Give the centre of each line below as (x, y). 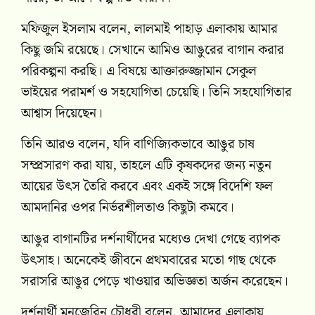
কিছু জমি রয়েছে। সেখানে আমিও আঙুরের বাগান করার (153, 50)
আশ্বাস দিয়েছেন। (62, 114)
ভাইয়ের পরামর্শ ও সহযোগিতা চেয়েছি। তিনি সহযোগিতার (156, 92)
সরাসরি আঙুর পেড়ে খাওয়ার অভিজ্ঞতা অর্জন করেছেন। (155, 281)
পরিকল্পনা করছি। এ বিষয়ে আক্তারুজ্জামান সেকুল (139, 71)
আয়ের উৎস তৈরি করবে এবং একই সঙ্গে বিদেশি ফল (147, 187)
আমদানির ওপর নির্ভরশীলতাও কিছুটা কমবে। (128, 208)
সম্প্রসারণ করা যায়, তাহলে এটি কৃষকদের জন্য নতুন (146, 166)
